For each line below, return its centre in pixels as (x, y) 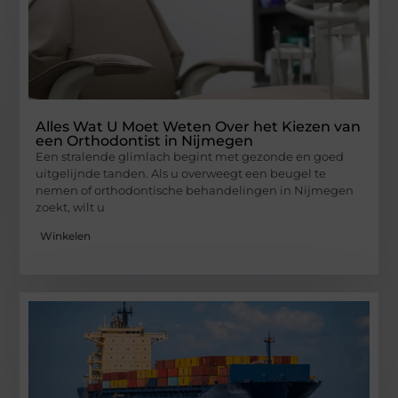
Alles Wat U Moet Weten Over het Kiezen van (199, 126)
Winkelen (66, 236)
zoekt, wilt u (71, 207)
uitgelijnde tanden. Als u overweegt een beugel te (181, 173)
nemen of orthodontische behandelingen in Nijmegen (195, 190)
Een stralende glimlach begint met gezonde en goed (190, 156)
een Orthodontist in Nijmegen (145, 140)
